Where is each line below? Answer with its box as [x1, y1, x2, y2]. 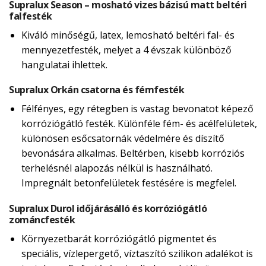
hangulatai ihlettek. [21, 58, 107, 71]
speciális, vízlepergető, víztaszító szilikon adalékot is [21, 247, 253, 261]
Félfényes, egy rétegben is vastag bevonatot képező [21, 102, 254, 116]
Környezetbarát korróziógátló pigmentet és [21, 232, 217, 246]
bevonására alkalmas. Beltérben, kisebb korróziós [21, 147, 245, 160]
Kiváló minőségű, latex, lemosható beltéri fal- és [21, 28, 235, 42]
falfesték [9, 9, 52, 23]
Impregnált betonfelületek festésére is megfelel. [21, 176, 236, 190]
